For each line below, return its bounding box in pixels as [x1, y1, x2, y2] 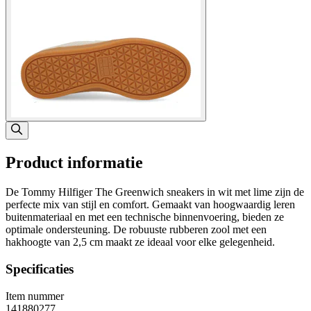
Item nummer [6, 289, 64, 302]
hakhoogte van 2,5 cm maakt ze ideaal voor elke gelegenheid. [6, 236, 275, 249]
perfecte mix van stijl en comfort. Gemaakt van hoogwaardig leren [6, 199, 295, 211]
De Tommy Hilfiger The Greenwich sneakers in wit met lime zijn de [6, 186, 304, 199]
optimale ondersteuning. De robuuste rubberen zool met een [6, 224, 267, 236]
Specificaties [6, 261, 74, 276]
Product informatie [6, 153, 143, 172]
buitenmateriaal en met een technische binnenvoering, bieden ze [6, 211, 284, 224]
